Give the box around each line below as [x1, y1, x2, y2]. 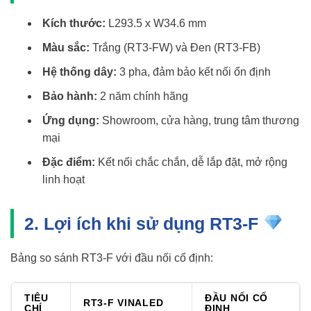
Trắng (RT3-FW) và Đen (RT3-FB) [89, 41, 260, 53]
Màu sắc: [42, 41, 90, 53]
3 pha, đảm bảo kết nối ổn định [116, 65, 271, 78]
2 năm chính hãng [96, 90, 188, 102]
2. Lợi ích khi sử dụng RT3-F [24, 213, 263, 233]
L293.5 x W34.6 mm [105, 17, 206, 29]
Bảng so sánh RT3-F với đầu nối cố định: [10, 251, 213, 264]
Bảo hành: [42, 90, 97, 102]
